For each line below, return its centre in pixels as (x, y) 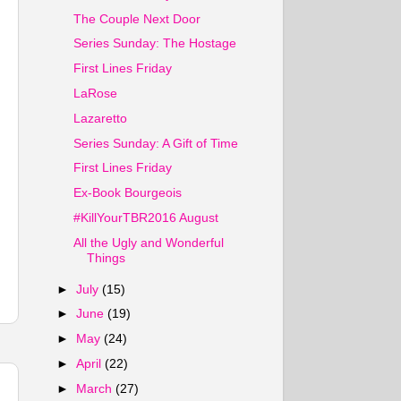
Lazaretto (100, 118)
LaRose (95, 94)
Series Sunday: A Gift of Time (155, 143)
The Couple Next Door (137, 18)
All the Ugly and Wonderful (148, 242)
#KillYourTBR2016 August (145, 217)
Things (106, 257)
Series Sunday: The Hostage (154, 43)
